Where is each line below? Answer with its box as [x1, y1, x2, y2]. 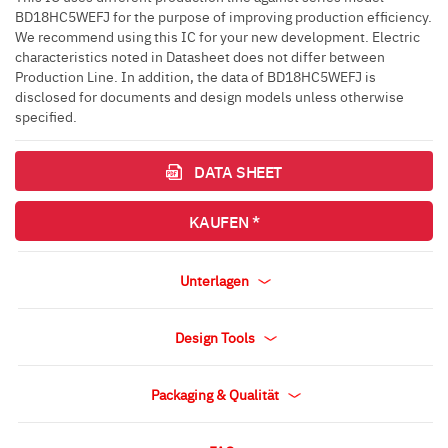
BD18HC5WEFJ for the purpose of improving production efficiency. [15, 6, 432, 26]
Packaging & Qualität [150, 384, 282, 404]
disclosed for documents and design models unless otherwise [15, 86, 404, 106]
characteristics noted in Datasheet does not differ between [15, 46, 385, 66]
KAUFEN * [188, 210, 260, 232]
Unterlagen [180, 270, 252, 290]
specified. [15, 106, 77, 126]
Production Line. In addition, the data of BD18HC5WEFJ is [15, 66, 376, 86]
